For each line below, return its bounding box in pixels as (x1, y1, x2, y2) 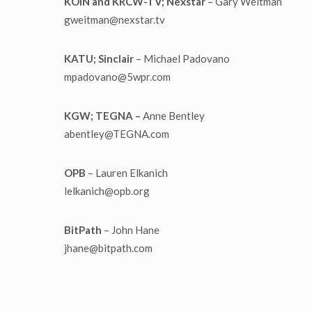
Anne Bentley (143, 109, 205, 123)
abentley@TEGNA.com (64, 127, 169, 141)
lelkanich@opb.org (64, 185, 150, 198)
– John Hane (102, 224, 159, 237)
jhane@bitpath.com (64, 242, 153, 255)
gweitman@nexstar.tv (64, 13, 165, 26)
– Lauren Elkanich (86, 166, 168, 180)
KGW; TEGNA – (64, 109, 143, 123)
